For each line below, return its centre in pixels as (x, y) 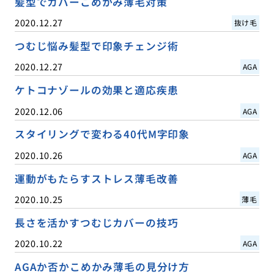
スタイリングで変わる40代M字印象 (102, 134)
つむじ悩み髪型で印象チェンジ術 (96, 46)
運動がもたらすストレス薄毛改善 (96, 178)
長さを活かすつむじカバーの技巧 (96, 222)
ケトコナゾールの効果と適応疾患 (96, 90)
